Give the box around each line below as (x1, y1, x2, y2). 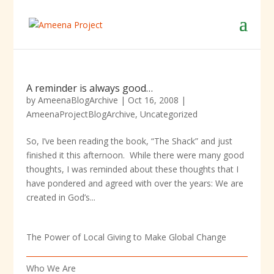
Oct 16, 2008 (127, 94, 179, 106)
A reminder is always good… (26, 81, 153, 95)
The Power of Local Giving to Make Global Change (26, 231, 226, 243)
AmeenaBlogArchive (37, 94, 118, 106)
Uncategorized (139, 108, 198, 120)
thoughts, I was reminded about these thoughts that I (26, 163, 239, 175)
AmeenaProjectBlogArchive (26, 108, 135, 120)
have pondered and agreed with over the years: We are (26, 177, 243, 189)
